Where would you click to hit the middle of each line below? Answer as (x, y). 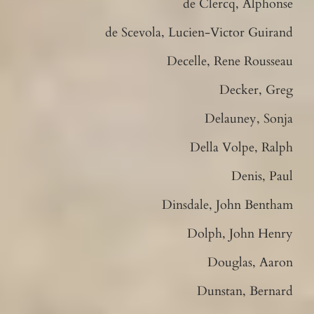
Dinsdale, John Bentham (228, 205)
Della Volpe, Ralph (242, 147)
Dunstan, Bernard (245, 291)
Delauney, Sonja (249, 118)
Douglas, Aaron (251, 262)
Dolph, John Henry (240, 233)
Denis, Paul (262, 176)
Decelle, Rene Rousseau (230, 61)
